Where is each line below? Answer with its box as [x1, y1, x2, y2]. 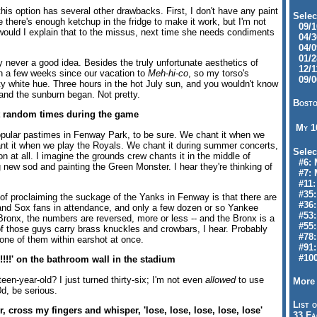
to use [236, 274, 264, 285]
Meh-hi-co [148, 68, 188, 79]
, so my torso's [188, 68, 249, 79]
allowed [205, 274, 236, 285]
